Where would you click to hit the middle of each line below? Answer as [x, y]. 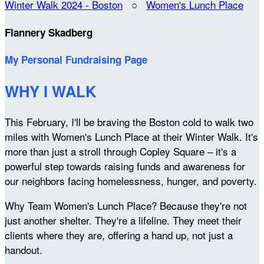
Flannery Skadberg [49, 32]
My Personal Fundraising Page [76, 60]
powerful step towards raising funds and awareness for [125, 166]
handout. [24, 249]
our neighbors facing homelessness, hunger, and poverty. [131, 180]
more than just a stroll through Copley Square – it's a [121, 151]
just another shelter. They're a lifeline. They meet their [123, 220]
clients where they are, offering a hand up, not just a [119, 235]
